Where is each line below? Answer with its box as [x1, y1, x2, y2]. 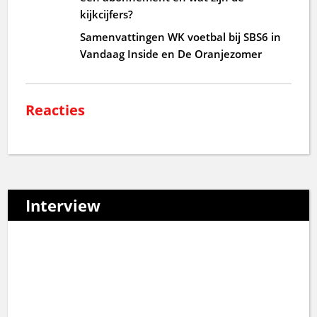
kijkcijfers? [80, 6, 134, 21]
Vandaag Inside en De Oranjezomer [80, 46, 263, 61]
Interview [25, 194, 101, 216]
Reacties [25, 100, 86, 120]
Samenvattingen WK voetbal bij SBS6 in [80, 29, 282, 44]
